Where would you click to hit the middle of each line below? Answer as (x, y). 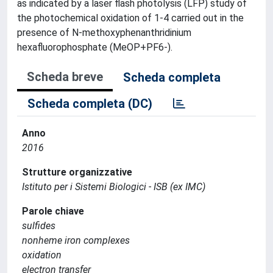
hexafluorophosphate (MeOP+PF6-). (95, 47)
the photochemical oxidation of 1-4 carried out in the (130, 18)
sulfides (39, 226)
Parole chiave (53, 211)
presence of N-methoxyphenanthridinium (104, 33)
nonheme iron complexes (76, 240)
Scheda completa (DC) (90, 104)
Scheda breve (65, 77)
